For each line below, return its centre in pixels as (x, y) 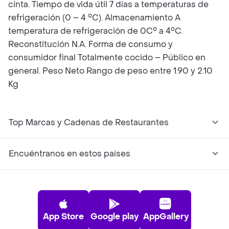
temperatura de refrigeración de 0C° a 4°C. (96, 31)
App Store (63, 216)
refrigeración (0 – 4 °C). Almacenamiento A (94, 18)
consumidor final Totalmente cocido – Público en (107, 58)
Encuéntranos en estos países (70, 154)
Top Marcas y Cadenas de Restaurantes (89, 122)
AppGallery (166, 216)
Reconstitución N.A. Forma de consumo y (90, 44)
